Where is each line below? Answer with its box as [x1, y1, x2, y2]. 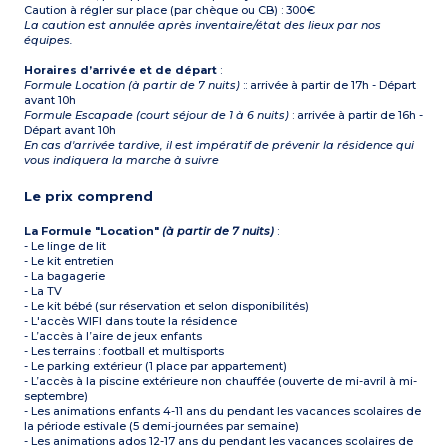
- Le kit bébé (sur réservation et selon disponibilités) [24, 299, 310, 314]
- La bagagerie [24, 269, 106, 284]
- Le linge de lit [24, 239, 107, 254]
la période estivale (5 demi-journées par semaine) [24, 419, 300, 434]
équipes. [24, 33, 74, 48]
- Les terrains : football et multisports [24, 344, 225, 359]
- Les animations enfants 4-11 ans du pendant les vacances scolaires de [24, 404, 422, 419]
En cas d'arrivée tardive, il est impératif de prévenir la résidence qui [24, 138, 415, 153]
